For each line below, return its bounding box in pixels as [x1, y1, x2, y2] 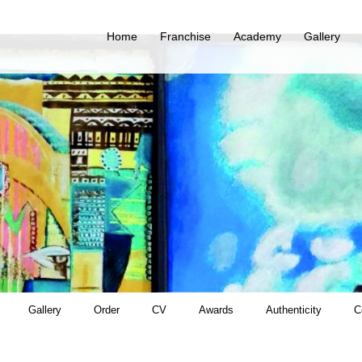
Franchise [160, 29, 211, 43]
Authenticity [266, 303, 322, 316]
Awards [199, 303, 234, 316]
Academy [234, 29, 281, 43]
